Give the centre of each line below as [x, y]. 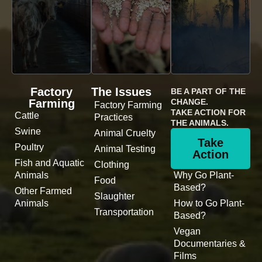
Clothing [112, 165]
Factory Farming [128, 105]
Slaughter [114, 196]
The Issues [121, 92]
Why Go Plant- [204, 175]
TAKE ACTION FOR [208, 113]
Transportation [124, 212]
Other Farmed [43, 191]
